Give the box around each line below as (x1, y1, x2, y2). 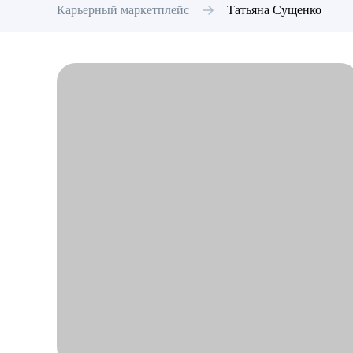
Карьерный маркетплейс (57, 3, 189, 17)
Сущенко (273, 3, 321, 17)
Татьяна (227, 3, 269, 17)
